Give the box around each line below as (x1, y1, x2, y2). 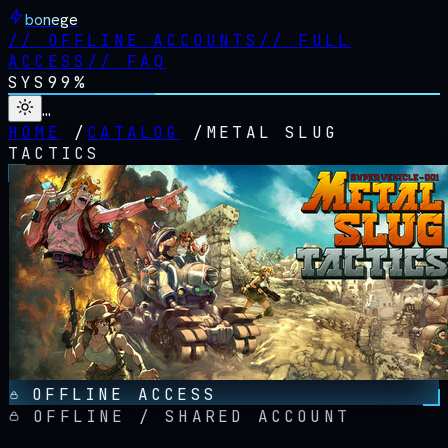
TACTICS (8, 143, 101, 164)
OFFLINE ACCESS (19, 384, 217, 405)
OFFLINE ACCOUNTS (47, 30, 259, 51)
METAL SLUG (206, 122, 339, 143)
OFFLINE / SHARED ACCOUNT (20, 406, 350, 427)
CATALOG (87, 122, 180, 143)
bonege (25, 9, 78, 30)
